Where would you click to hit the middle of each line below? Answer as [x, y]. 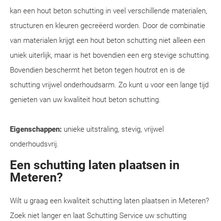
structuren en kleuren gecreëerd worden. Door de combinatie [108, 26]
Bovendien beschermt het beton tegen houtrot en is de [97, 70]
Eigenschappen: [36, 129]
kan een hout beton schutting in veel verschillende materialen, [109, 11]
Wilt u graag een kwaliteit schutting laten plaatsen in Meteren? [110, 201]
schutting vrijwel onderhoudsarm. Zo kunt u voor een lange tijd [109, 85]
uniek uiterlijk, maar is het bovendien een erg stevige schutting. [110, 55]
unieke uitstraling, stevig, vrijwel [113, 129]
